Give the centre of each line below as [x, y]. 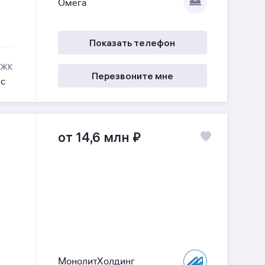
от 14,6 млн [93, 137]
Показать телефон [132, 42]
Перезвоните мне [132, 75]
